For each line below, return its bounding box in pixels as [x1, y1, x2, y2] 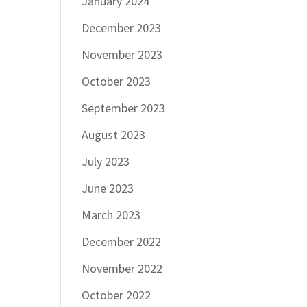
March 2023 [82, 206, 141, 223]
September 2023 [82, 99, 166, 116]
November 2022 [82, 260, 163, 276]
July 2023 [82, 153, 130, 169]
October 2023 [82, 73, 151, 89]
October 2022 [82, 286, 151, 303]
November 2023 [82, 46, 163, 62]
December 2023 [82, 19, 162, 36]
